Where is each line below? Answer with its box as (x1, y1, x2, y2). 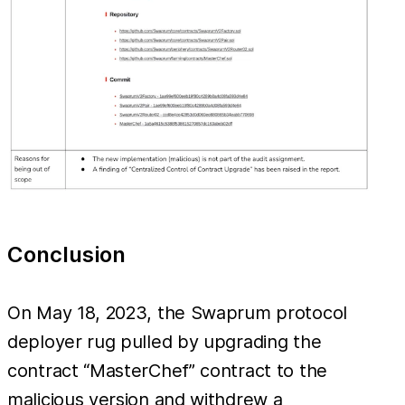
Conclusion (7, 240, 126, 268)
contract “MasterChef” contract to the (7, 359, 327, 381)
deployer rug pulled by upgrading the (7, 330, 322, 353)
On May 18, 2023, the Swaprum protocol (7, 301, 347, 324)
